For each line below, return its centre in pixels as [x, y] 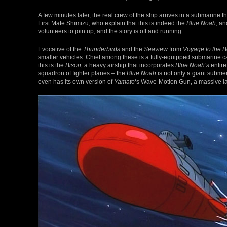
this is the [52, 65]
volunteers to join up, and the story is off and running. [110, 31]
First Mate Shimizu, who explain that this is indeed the [112, 23]
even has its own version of [76, 82]
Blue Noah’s [192, 65]
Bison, [74, 65]
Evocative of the [61, 49]
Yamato [124, 82]
